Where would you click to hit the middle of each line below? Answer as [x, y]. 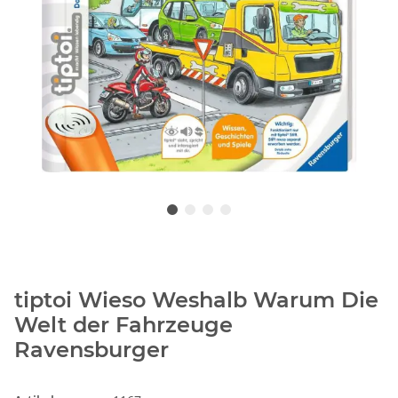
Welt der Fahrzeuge [123, 325]
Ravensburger [92, 350]
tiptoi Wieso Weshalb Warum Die [196, 300]
